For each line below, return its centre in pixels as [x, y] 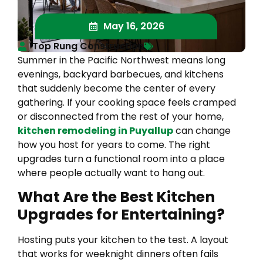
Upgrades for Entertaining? [121, 215]
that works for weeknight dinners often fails [118, 254]
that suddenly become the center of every [117, 88]
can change [202, 130]
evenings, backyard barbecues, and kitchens [121, 74]
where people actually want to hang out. [111, 173]
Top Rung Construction [88, 46]
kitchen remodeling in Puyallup [95, 130]
